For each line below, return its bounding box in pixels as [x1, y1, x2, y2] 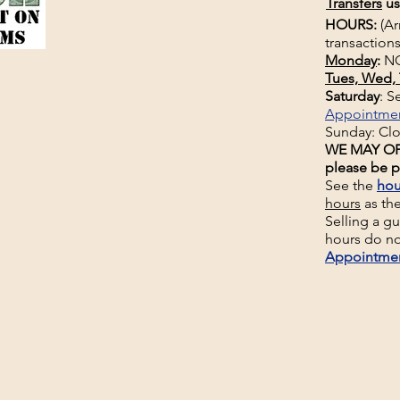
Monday [325, 52, 377, 69]
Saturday [325, 87, 379, 104]
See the [325, 177, 377, 194]
